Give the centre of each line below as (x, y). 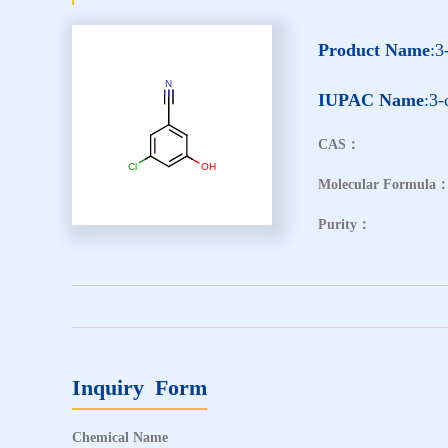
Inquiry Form (139, 387)
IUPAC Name (371, 99)
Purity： (344, 224)
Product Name (374, 49)
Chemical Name (120, 437)
